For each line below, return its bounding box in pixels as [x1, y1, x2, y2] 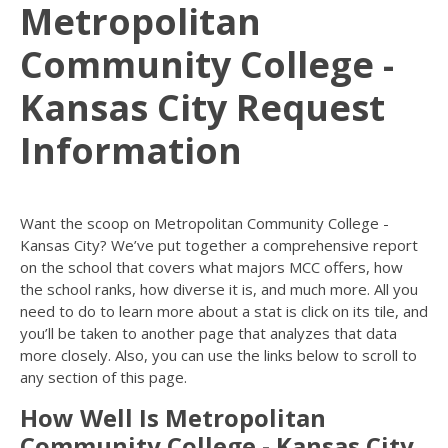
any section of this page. [20, 367, 187, 387]
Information [20, 126, 242, 175]
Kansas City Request [20, 83, 385, 132]
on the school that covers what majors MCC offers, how [20, 257, 403, 277]
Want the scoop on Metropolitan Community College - [20, 213, 389, 233]
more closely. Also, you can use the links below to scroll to [20, 345, 417, 365]
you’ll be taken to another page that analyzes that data [20, 323, 397, 343]
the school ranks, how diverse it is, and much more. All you [20, 279, 418, 299]
